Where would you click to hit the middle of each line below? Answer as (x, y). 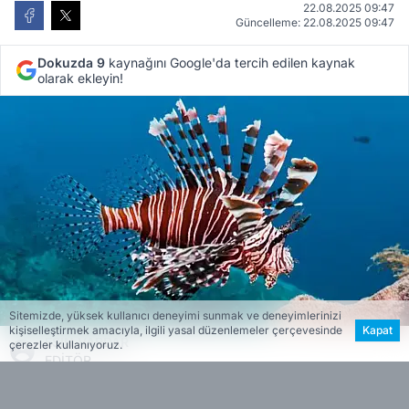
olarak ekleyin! (80, 78)
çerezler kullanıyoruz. (65, 345)
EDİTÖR (68, 360)
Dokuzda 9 (71, 63)
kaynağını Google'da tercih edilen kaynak (230, 63)
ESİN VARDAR (87, 342)
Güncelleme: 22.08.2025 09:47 (315, 22)
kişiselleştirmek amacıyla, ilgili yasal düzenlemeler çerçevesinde (175, 330)
